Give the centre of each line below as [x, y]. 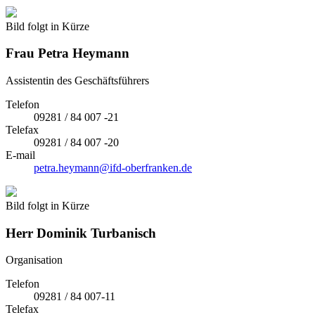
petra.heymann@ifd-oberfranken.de [113, 167]
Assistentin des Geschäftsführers [77, 80]
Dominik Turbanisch [95, 233]
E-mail [20, 155]
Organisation [34, 260]
